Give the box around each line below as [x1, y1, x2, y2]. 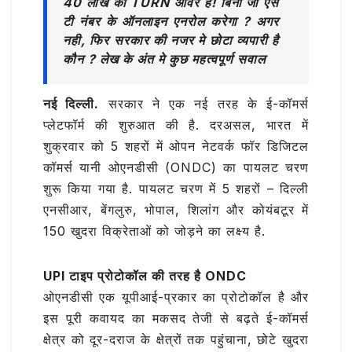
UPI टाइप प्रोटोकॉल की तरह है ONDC [43, 268, 247, 284]
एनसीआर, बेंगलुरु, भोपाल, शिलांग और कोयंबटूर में [43, 202, 309, 218]
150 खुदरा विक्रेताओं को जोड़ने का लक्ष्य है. [43, 223, 266, 240]
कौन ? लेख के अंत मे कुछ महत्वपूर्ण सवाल [63, 50, 266, 67]
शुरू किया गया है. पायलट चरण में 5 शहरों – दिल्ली [43, 181, 309, 197]
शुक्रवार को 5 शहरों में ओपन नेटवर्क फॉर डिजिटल [43, 138, 309, 155]
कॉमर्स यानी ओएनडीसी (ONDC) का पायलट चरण [43, 159, 309, 176]
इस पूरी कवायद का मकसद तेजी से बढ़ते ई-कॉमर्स [43, 310, 309, 327]
